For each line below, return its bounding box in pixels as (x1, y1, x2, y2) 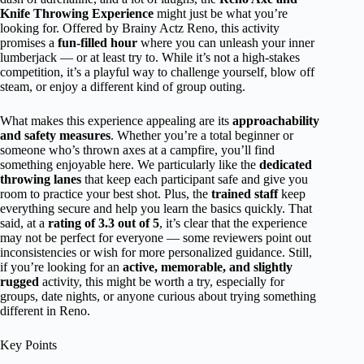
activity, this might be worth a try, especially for (39, 275, 284, 288)
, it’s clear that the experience (159, 216, 307, 230)
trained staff (211, 187, 278, 201)
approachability (232, 114, 319, 128)
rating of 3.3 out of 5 (48, 216, 159, 230)
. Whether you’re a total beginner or (110, 128, 293, 142)
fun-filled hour (58, 36, 137, 50)
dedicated (259, 158, 312, 171)
